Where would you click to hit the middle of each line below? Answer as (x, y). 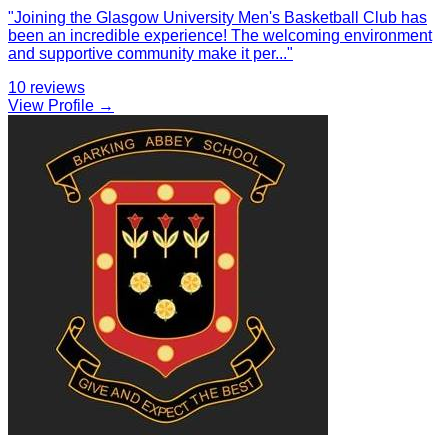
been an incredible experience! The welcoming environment (220, 35)
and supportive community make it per (141, 53)
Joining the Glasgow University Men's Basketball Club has (220, 17)
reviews (57, 87)
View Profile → (61, 105)
